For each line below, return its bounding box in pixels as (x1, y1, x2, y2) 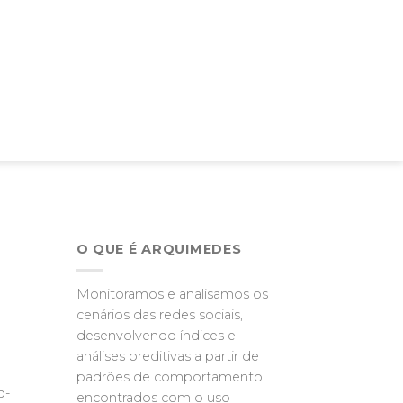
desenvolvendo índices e (76, 327, 236, 345)
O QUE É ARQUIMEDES (76, 241, 242, 258)
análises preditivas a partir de (76, 348, 259, 365)
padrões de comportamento (76, 369, 263, 386)
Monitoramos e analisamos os (76, 286, 268, 303)
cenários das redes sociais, (76, 307, 243, 324)
